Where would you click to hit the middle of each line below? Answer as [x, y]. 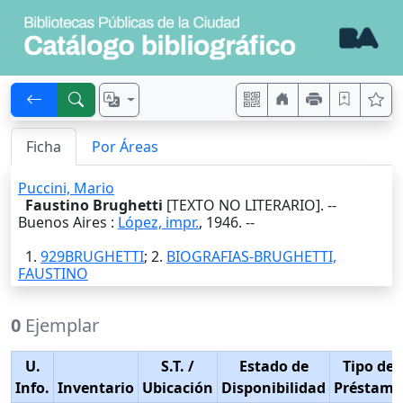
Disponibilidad [273, 388]
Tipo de [368, 367]
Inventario [96, 388]
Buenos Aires [63, 223]
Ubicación [178, 388]
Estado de [273, 367]
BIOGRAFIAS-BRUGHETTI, [251, 257]
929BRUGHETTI [92, 257]
